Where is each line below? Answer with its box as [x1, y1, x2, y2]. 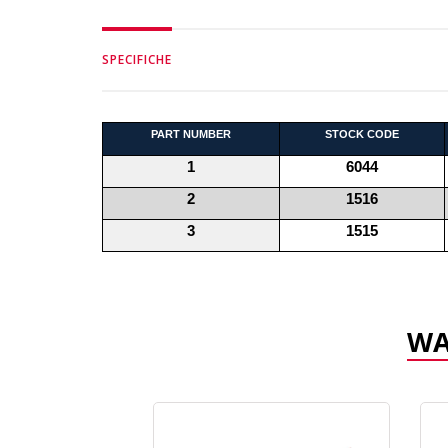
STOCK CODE [325, 127, 399, 140]
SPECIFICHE [102, 50, 172, 68]
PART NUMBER [151, 127, 231, 140]
